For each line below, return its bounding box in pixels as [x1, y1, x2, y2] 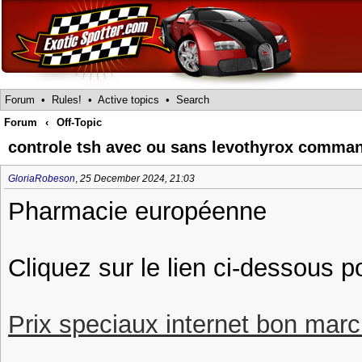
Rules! [52, 94, 82, 106]
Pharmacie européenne [8, 197, 267, 225]
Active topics [98, 94, 159, 106]
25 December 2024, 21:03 [80, 173, 195, 184]
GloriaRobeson [8, 173, 75, 184]
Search [176, 94, 209, 106]
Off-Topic [57, 116, 102, 128]
